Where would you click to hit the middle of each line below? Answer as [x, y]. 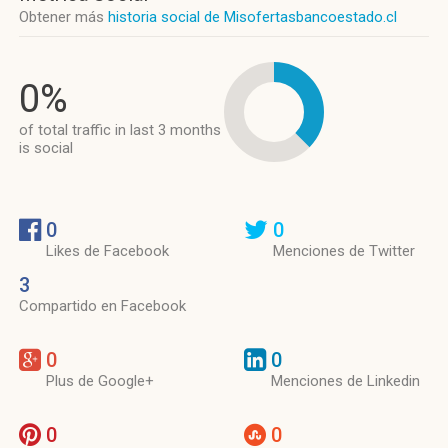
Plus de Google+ [100, 381]
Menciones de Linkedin [345, 381]
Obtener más [63, 17]
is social [46, 148]
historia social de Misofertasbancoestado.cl [252, 17]
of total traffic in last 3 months [120, 130]
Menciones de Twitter [344, 251]
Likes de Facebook [107, 251]
